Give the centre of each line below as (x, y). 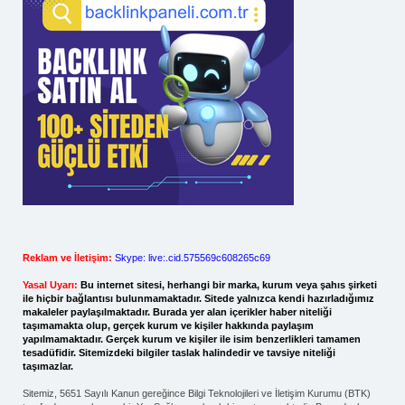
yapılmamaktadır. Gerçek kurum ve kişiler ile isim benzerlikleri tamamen (192, 339)
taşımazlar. (48, 366)
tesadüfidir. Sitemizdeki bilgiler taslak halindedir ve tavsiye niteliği (179, 353)
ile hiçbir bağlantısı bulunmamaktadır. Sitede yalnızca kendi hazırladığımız (198, 298)
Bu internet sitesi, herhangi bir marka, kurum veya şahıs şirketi (229, 285)
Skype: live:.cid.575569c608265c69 (193, 258)
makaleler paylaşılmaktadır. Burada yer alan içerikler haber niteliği (177, 312)
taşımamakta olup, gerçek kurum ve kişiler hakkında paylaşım (168, 325)
